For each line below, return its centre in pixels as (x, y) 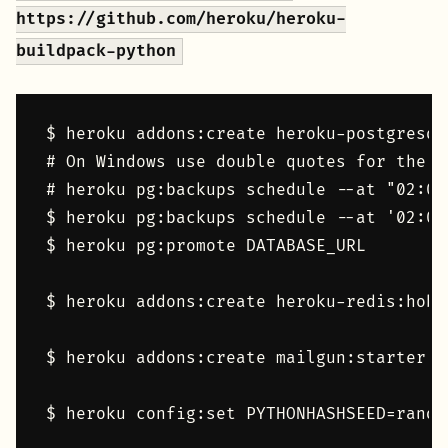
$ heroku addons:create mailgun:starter (236, 358)
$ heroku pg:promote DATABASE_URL (206, 246)
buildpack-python (96, 51)
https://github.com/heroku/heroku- (181, 19)
